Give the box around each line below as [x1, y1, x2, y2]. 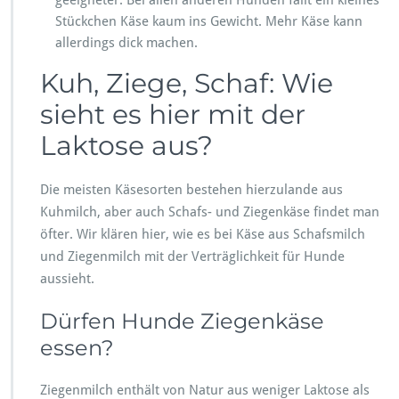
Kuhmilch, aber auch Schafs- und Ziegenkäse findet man [40, 203, 379, 220]
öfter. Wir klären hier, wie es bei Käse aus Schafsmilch [40, 225, 365, 242]
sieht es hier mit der [40, 97, 305, 131]
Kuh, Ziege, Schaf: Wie [40, 66, 333, 100]
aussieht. [40, 270, 94, 287]
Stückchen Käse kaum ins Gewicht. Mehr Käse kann [55, 12, 362, 29]
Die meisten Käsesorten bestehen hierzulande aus [40, 181, 343, 198]
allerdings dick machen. [55, 34, 198, 51]
